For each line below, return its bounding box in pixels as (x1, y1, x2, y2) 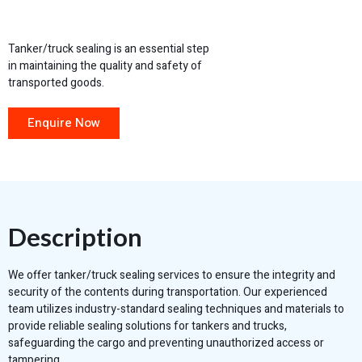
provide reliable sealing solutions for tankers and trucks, (8, 317, 287, 335)
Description (8, 221, 142, 252)
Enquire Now (27, 113, 100, 132)
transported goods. (8, 74, 104, 91)
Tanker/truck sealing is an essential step (8, 40, 209, 57)
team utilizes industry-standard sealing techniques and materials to (8, 300, 344, 318)
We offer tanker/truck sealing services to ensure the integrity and (8, 266, 335, 284)
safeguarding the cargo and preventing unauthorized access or (8, 334, 324, 351)
